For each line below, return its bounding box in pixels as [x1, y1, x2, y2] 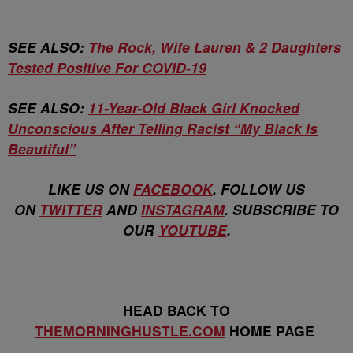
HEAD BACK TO [123, 300, 230, 320]
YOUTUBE [158, 220, 227, 240]
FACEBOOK [133, 179, 213, 199]
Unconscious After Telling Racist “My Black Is [8, 118, 318, 138]
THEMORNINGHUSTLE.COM [35, 321, 225, 340]
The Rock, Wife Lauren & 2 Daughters [88, 37, 341, 57]
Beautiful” [8, 139, 76, 158]
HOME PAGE [225, 321, 318, 340]
